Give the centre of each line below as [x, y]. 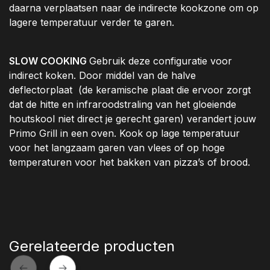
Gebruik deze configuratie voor [161, 61]
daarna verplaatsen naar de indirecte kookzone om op [134, 8]
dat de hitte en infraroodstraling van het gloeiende [123, 105]
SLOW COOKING [49, 61]
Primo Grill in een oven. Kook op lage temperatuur [124, 133]
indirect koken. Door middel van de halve [102, 76]
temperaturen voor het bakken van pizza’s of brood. [130, 162]
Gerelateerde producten [92, 246]
